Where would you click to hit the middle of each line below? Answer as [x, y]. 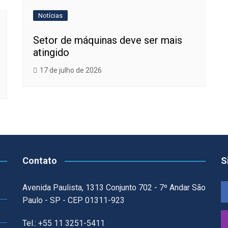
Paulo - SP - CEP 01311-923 [74, 200]
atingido [51, 53]
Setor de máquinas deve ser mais [108, 40]
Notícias [50, 16]
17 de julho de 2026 [71, 70]
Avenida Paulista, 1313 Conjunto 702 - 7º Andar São [114, 188]
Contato [40, 161]
